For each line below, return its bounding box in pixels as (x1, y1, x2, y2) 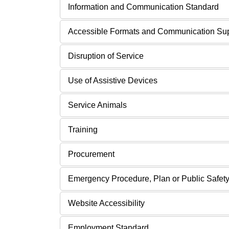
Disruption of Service (68, 51, 144, 60)
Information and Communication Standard (68, 2, 219, 11)
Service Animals (68, 100, 127, 109)
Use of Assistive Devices (68, 76, 157, 85)
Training (68, 125, 98, 134)
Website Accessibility (68, 198, 145, 208)
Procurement (68, 149, 114, 158)
